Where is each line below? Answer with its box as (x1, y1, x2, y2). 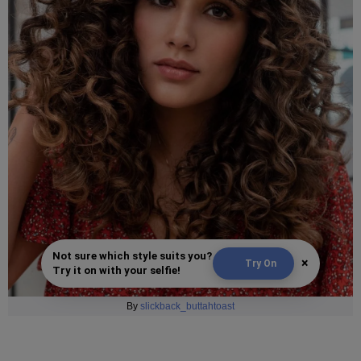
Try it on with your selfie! (52, 264, 180, 277)
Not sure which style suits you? (52, 250, 212, 263)
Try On (245, 258, 276, 270)
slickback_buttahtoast (140, 301, 234, 313)
